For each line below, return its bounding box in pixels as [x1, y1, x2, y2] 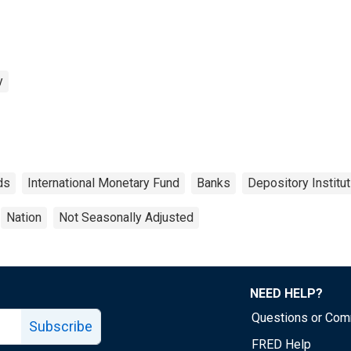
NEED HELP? [250, 285, 323, 301]
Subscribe [29, 317, 92, 335]
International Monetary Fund [27, 175, 179, 190]
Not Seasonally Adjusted [59, 209, 194, 225]
